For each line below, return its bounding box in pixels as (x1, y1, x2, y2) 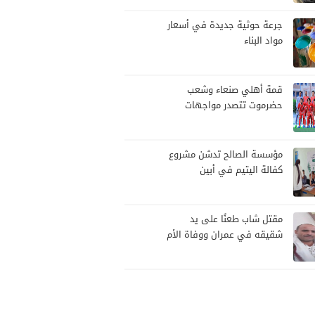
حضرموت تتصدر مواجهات (185, 101, 283, 110)
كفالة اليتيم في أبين (200, 166, 283, 175)
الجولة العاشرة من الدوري (182, 117, 283, 126)
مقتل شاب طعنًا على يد (190, 215, 283, 224)
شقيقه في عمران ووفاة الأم (167, 231, 283, 240)
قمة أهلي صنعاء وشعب (187, 86, 283, 95)
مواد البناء (244, 37, 283, 46)
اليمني (256, 132, 283, 141)
